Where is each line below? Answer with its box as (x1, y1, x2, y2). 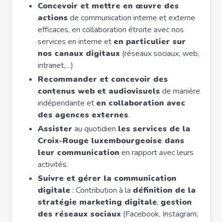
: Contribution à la (70, 185, 133, 196)
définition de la (133, 185, 196, 196)
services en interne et (38, 36, 113, 47)
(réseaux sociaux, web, (120, 48, 199, 59)
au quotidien (72, 123, 118, 134)
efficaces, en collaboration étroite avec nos (38, 24, 184, 35)
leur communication (38, 147, 119, 158)
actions (38, 12, 68, 23)
